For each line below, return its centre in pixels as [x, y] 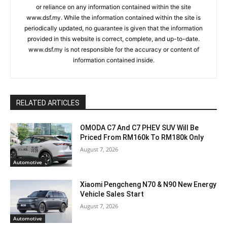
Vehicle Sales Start [113, 194]
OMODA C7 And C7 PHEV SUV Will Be [140, 128]
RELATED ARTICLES [48, 103]
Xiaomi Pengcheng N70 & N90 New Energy [148, 184]
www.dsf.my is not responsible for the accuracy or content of [113, 49]
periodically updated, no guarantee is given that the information [113, 28]
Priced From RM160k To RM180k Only [142, 137]
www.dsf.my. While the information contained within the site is [113, 17]
